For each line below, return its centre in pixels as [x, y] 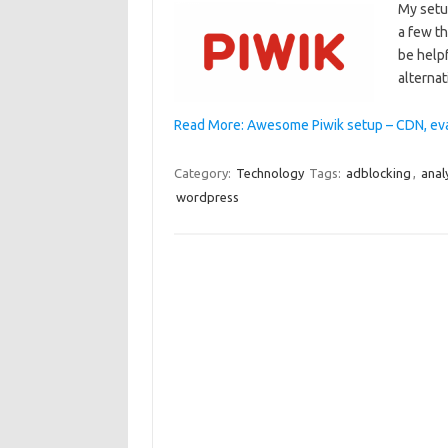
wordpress [207, 197]
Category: [203, 173]
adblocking [378, 173]
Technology [269, 173]
